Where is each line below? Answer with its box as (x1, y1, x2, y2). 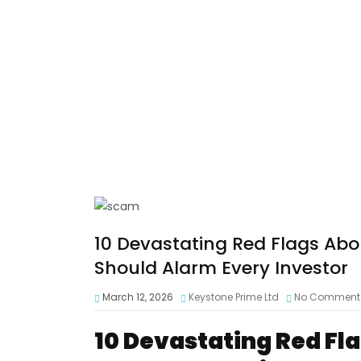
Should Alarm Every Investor (94, 255, 348, 280)
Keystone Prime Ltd (189, 290, 279, 304)
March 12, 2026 (100, 290, 173, 304)
